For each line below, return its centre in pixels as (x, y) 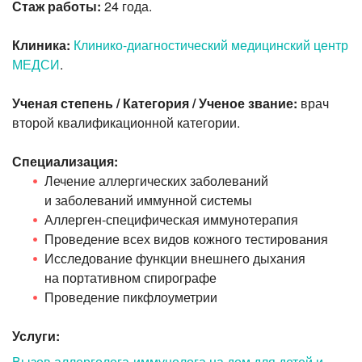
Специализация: (65, 162)
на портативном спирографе (130, 278)
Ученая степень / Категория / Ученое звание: (155, 103)
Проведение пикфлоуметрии (131, 297)
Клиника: (41, 45)
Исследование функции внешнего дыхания (175, 259)
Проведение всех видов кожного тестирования (186, 239)
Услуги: (36, 336)
